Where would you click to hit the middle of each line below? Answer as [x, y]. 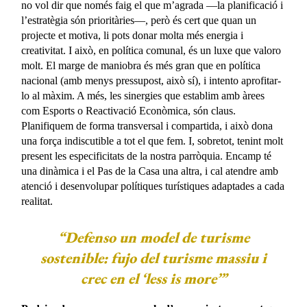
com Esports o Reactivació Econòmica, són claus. [129, 110]
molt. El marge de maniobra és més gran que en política [141, 65]
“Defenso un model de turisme [153, 237]
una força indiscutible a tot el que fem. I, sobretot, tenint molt [152, 140]
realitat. [37, 201]
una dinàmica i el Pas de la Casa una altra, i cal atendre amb [150, 171]
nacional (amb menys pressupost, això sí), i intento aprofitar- [151, 80]
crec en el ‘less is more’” [153, 278]
